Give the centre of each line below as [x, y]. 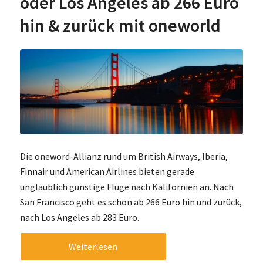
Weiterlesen [93, 247]
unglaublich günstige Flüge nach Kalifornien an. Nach [127, 186]
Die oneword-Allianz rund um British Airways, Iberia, [124, 156]
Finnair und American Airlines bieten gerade [107, 171]
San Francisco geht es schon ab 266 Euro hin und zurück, [131, 202]
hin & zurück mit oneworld [120, 26]
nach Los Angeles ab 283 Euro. [79, 217]
